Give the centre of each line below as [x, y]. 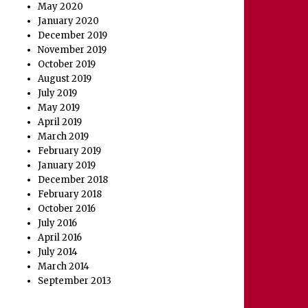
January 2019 [67, 166]
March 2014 [64, 267]
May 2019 [59, 108]
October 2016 [67, 209]
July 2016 [58, 223]
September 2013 [75, 281]
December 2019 [73, 36]
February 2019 [70, 151]
